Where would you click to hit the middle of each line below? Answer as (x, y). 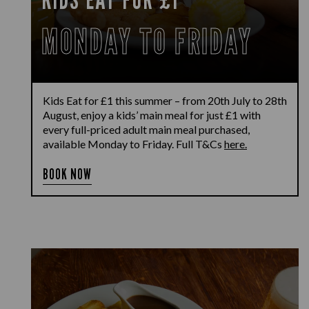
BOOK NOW (68, 174)
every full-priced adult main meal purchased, (146, 129)
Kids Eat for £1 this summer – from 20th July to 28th (165, 100)
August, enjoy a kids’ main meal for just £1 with (152, 115)
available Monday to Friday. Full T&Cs (133, 144)
